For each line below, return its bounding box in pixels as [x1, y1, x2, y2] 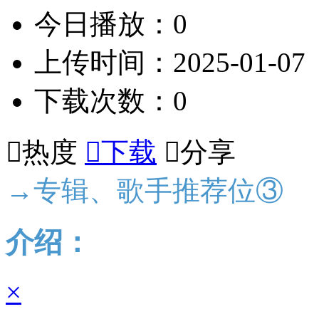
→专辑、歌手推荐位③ [6, 174, 283, 206]
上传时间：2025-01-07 [34, 46, 305, 78]
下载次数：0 [34, 85, 187, 116]
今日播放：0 [34, 8, 187, 39]
